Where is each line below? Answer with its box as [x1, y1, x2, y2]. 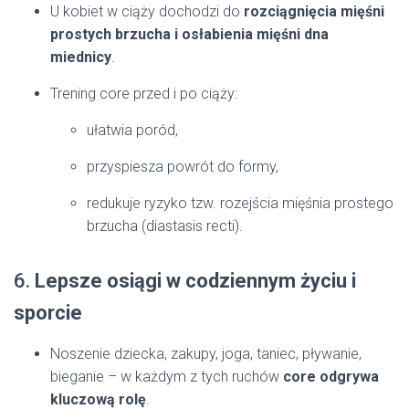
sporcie [14, 301, 82, 325]
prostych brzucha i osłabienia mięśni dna [50, 26, 329, 44]
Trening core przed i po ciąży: [50, 85, 237, 103]
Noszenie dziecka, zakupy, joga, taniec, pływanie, [50, 345, 362, 363]
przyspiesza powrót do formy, [87, 158, 278, 176]
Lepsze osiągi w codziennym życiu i [35, 269, 356, 293]
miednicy [50, 48, 111, 67]
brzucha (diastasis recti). [87, 217, 243, 236]
